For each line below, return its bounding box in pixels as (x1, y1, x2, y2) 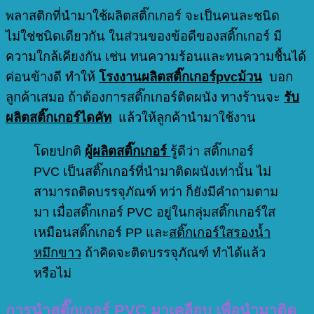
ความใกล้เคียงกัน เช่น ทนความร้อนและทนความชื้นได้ (6, 49, 306, 64)
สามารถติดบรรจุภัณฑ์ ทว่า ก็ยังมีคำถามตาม (34, 184, 278, 199)
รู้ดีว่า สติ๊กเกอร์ (170, 143, 254, 158)
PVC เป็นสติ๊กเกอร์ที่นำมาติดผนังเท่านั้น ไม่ (34, 163, 271, 179)
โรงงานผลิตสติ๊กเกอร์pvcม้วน (99, 69, 262, 85)
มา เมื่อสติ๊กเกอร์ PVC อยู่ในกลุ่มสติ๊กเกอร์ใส (34, 204, 275, 219)
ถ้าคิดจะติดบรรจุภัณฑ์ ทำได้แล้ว (81, 245, 266, 260)
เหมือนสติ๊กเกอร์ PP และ (34, 224, 169, 240)
